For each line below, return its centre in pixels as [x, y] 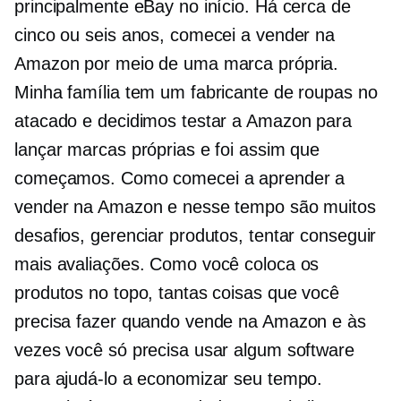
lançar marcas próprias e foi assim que [167, 150]
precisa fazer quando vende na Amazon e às [190, 322]
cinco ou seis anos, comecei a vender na [175, 35]
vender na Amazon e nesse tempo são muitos [195, 207]
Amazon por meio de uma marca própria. [177, 64]
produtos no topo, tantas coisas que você [177, 293]
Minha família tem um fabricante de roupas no [196, 93]
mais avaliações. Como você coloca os [167, 264]
